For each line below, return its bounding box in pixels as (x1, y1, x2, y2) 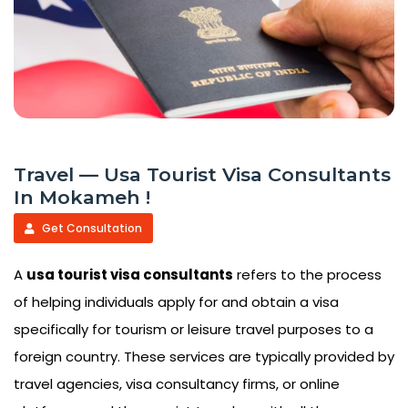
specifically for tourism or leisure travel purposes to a (14, 320, 373, 340)
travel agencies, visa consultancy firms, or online (14, 374, 340, 394)
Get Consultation (39, 220, 142, 237)
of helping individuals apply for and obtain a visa (14, 292, 339, 312)
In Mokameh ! (14, 186, 150, 209)
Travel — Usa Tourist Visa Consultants (14, 163, 391, 187)
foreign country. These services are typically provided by (14, 347, 394, 367)
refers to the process (233, 265, 382, 285)
